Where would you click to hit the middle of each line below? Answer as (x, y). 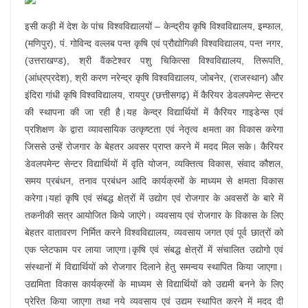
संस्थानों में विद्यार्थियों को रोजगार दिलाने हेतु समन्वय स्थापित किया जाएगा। (154, 267)
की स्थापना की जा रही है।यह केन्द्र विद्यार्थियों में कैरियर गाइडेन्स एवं (154, 112)
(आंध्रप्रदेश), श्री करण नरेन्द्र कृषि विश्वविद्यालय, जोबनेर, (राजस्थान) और (154, 78)
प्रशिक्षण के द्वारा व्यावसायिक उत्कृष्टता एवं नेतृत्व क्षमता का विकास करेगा (154, 129)
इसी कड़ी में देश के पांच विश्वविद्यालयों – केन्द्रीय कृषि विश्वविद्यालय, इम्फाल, (154, 26)
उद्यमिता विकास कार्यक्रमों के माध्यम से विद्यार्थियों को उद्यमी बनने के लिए (154, 284)
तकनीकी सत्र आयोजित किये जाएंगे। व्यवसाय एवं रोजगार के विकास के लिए (154, 215)
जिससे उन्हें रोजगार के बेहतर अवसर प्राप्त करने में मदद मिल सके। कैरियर (154, 146)
